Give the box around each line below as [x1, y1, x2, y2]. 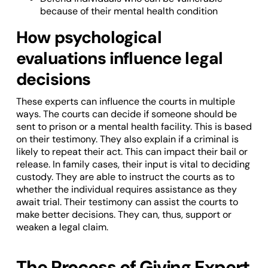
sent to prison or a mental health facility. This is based [16, 120, 252, 133]
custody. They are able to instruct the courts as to [16, 170, 234, 184]
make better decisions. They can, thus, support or [16, 208, 232, 221]
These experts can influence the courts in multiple [16, 95, 235, 108]
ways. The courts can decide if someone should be [16, 108, 237, 121]
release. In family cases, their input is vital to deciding [16, 158, 250, 171]
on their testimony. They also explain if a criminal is [16, 133, 239, 146]
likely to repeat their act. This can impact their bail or [16, 145, 248, 159]
